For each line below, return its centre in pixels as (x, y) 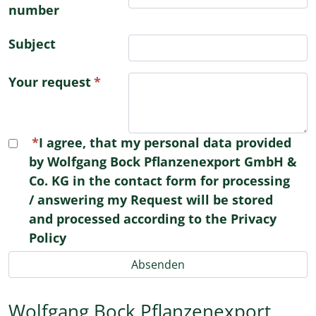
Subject (32, 44)
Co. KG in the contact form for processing (159, 181)
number (34, 10)
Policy (48, 238)
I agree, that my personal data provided (165, 142)
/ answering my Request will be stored (151, 200)
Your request (50, 82)
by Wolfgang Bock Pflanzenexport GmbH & (163, 162)
